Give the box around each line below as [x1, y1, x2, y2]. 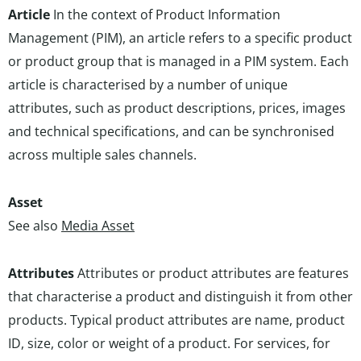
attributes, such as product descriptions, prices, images [8, 99, 346, 117]
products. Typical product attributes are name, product [8, 311, 345, 329]
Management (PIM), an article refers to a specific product [8, 29, 352, 47]
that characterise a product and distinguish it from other [8, 288, 353, 305]
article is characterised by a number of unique [8, 76, 288, 93]
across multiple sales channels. [8, 146, 197, 164]
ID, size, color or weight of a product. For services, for [8, 334, 330, 352]
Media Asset [61, 217, 135, 234]
